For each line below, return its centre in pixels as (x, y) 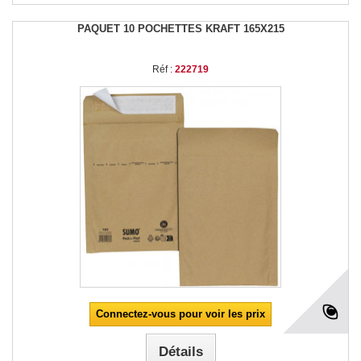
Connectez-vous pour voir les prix (180, 313)
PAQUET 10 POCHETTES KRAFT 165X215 (180, 28)
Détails (180, 351)
